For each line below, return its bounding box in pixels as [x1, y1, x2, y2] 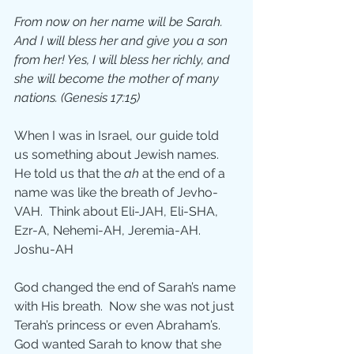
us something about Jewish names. [14, 147, 225, 163]
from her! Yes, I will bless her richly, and [14, 52, 233, 68]
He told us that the [14, 166, 124, 182]
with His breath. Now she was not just [14, 299, 237, 314]
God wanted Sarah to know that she [14, 337, 224, 352]
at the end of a [142, 166, 228, 182]
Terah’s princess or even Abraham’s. [14, 318, 227, 333]
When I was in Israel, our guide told [14, 128, 222, 144]
